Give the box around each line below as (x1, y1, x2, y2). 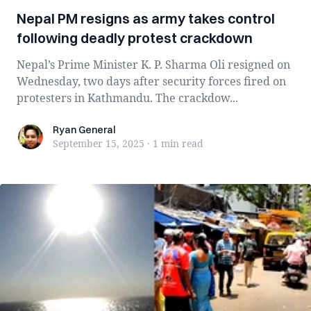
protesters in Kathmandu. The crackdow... (17, 90, 238, 106)
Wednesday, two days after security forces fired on (17, 74, 286, 89)
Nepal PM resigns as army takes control (17, 10, 275, 27)
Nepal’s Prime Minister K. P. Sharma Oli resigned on (17, 57, 290, 72)
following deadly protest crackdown (17, 29, 253, 47)
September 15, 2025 (53, 137, 144, 150)
